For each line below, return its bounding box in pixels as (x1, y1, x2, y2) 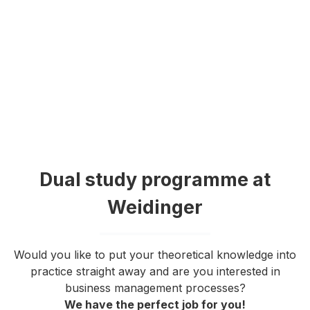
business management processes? (64, 281, 246, 295)
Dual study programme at (39, 168, 271, 192)
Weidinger (107, 196, 203, 219)
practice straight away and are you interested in (30, 264, 280, 279)
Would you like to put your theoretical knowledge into (14, 248, 296, 262)
